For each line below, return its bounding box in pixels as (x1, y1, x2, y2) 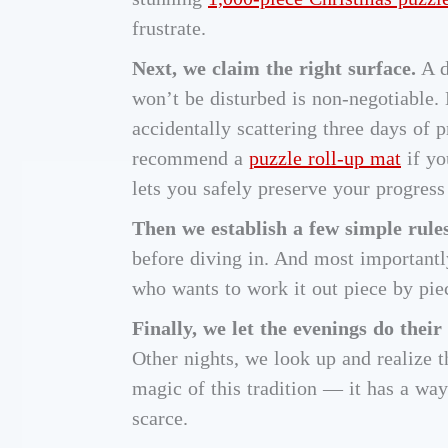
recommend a (132, 147, 249, 170)
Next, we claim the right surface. (132, 57, 416, 80)
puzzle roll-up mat (249, 147, 401, 170)
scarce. (132, 407, 188, 430)
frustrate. (132, 17, 206, 40)
